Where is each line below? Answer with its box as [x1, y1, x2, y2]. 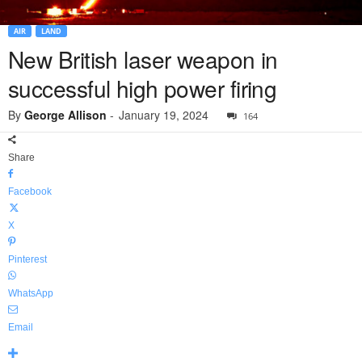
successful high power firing [8, 72, 277, 105]
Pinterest [8, 254, 47, 266]
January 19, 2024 [119, 107, 208, 124]
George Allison [24, 107, 107, 124]
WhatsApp [8, 288, 53, 300]
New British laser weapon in [8, 43, 278, 76]
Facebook [8, 186, 52, 198]
